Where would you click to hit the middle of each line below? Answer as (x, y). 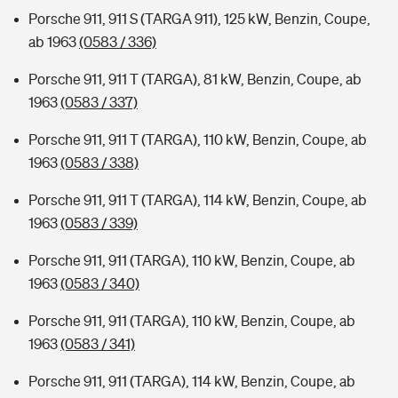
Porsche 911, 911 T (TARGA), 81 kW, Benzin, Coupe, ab (195, 79)
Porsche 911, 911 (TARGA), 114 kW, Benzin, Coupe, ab (192, 381)
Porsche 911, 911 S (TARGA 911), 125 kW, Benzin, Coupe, (199, 19)
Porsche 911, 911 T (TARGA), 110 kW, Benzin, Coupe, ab (198, 139)
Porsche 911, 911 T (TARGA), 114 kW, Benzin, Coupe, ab (198, 200)
